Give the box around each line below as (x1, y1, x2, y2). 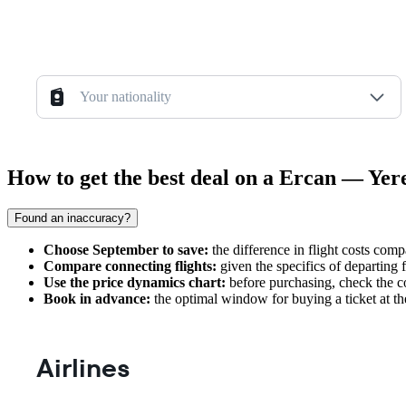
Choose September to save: (43, 242, 208, 257)
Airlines (36, 351, 130, 386)
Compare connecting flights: (43, 258, 217, 274)
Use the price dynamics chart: (43, 275, 226, 290)
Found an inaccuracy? (14, 211, 130, 225)
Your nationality (80, 89, 171, 105)
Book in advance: (43, 291, 150, 306)
